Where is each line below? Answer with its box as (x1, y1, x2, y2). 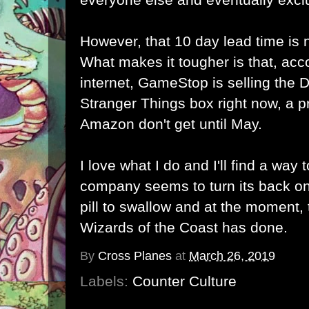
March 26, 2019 (189, 249, 275, 263)
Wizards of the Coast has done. (80, 219, 288, 235)
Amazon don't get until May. (80, 116, 262, 132)
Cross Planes (98, 249, 172, 263)
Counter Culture (132, 273, 237, 289)
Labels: (80, 273, 132, 289)
